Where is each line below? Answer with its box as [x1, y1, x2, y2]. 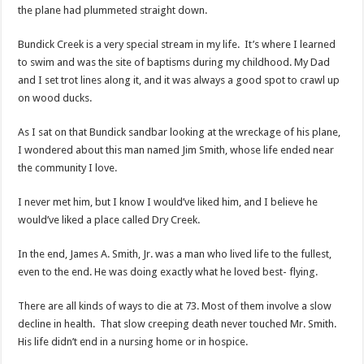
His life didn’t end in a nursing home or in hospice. [18, 336, 249, 349]
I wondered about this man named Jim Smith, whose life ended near [18, 144, 335, 157]
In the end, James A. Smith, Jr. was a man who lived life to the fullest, [18, 248, 332, 261]
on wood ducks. [18, 92, 93, 105]
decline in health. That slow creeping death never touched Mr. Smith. [18, 318, 337, 331]
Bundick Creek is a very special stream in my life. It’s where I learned [18, 38, 336, 51]
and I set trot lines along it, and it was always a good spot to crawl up [18, 74, 340, 87]
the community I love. [18, 162, 118, 175]
